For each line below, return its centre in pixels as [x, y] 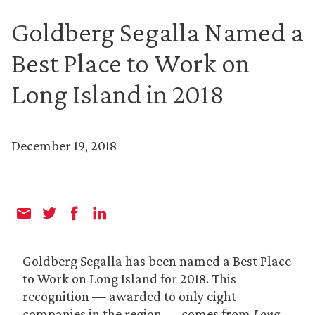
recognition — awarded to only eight [129, 296]
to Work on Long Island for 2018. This [129, 278]
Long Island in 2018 [118, 94]
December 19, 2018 [64, 146]
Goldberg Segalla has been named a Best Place [157, 261]
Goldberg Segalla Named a [157, 32]
